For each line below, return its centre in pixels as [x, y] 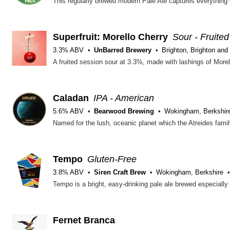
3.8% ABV [68, 172]
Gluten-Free [112, 159]
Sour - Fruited [201, 37]
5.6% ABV [68, 111]
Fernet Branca [84, 220]
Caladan [71, 98]
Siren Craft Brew [120, 172]
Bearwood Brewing [124, 111]
